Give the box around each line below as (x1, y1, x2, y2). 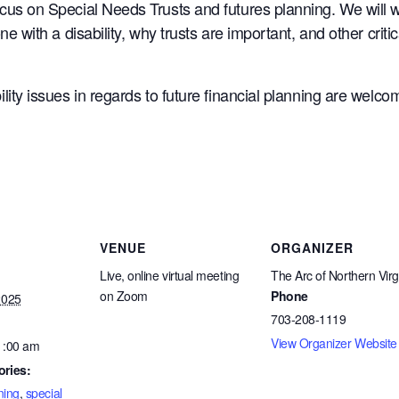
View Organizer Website (271, 333, 397, 352)
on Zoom (100, 286, 148, 305)
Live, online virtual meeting (100, 265, 240, 284)
